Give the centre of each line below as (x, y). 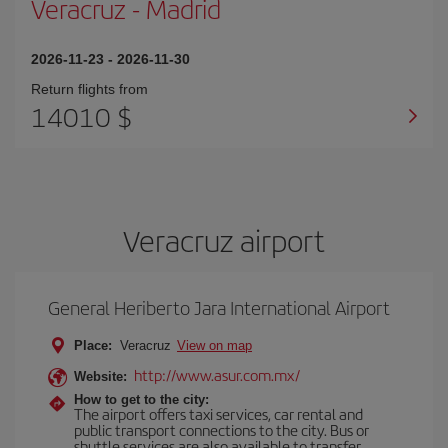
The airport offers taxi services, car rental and (218, 413)
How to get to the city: (141, 399)
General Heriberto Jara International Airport (219, 307)
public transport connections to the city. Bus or (221, 429)
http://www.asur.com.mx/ (217, 374)
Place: (93, 345)
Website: (100, 376)
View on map (214, 345)
